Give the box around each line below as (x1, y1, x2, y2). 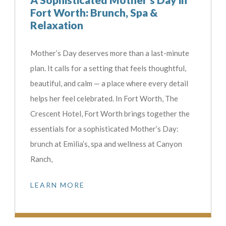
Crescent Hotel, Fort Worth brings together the (30, 109, 190, 119)
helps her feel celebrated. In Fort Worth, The (30, 94, 178, 103)
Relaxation (30, 19, 83, 32)
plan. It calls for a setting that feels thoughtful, (30, 64, 186, 73)
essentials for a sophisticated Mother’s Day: (30, 124, 179, 134)
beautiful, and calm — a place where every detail (30, 79, 188, 88)
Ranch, (30, 154, 52, 164)
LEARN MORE (30, 181, 85, 190)
